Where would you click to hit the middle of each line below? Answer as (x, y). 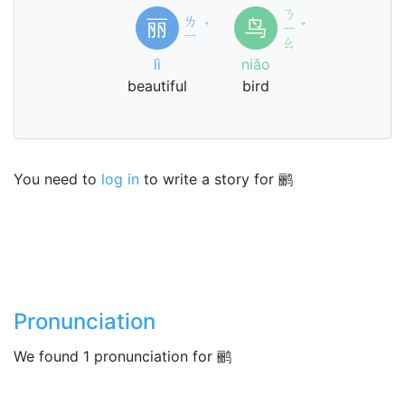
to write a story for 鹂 (216, 179)
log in (120, 179)
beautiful (157, 86)
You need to (57, 179)
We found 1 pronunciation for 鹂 (122, 356)
